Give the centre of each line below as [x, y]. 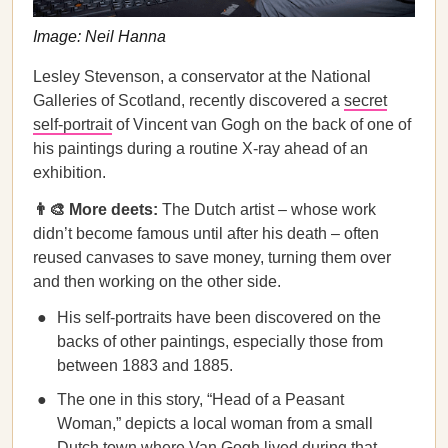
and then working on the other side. [157, 281]
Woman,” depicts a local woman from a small [215, 423]
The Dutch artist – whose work [267, 209]
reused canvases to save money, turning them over [212, 257]
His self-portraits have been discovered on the [219, 317]
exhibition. [69, 172]
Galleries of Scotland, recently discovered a [188, 100]
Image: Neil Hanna [99, 37]
